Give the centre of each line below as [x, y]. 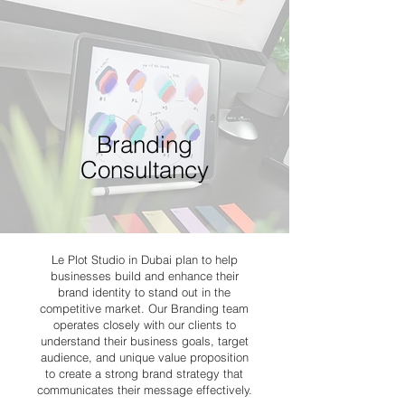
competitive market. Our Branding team [144, 308]
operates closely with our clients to [144, 325]
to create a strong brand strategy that [144, 373]
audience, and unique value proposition [144, 357]
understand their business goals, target [144, 341]
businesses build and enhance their [144, 276]
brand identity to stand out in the [144, 292]
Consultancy [144, 170]
